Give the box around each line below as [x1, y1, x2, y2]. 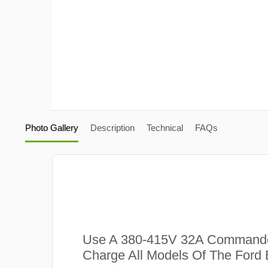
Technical [146, 122, 183, 133]
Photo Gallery [25, 122, 78, 133]
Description [90, 122, 135, 133]
